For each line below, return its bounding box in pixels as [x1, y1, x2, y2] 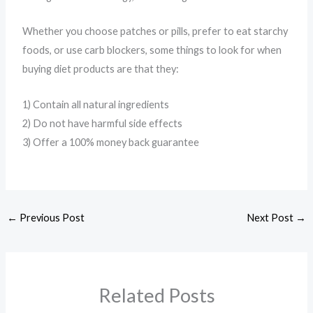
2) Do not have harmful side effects [22, 117, 183, 129]
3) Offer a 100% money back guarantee [22, 136, 200, 148]
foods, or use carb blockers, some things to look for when [22, 44, 282, 57]
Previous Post [17, 211, 85, 224]
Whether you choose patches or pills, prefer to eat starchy [22, 25, 289, 38]
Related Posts [98, 283, 215, 307]
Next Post [247, 211, 296, 224]
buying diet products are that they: [22, 63, 180, 75]
